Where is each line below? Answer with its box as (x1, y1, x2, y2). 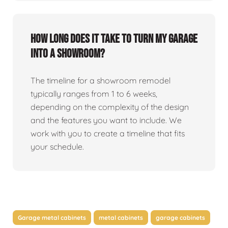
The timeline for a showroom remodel (31, 75, 170, 85)
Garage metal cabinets (18, 213, 86, 221)
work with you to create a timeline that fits (31, 128, 185, 138)
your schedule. (31, 141, 84, 152)
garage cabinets (156, 213, 205, 221)
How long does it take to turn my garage (31, 31, 197, 46)
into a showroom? (31, 46, 105, 61)
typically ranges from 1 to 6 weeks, (31, 88, 157, 99)
